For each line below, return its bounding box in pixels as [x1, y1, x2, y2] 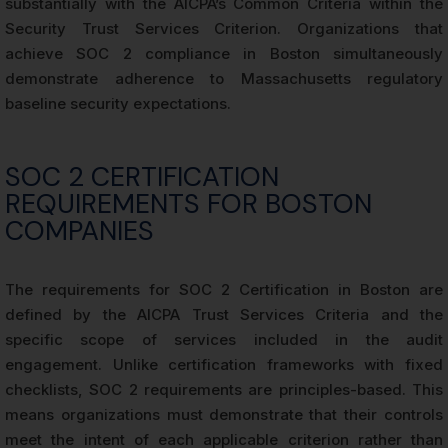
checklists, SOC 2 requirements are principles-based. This [5, 380, 443, 400]
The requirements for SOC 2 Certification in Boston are [5, 280, 443, 300]
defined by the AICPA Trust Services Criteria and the [5, 305, 443, 325]
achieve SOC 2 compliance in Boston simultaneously [5, 44, 443, 64]
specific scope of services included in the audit [5, 330, 443, 350]
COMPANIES [5, 213, 154, 249]
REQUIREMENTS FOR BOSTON [5, 186, 372, 222]
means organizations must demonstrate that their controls [5, 405, 443, 425]
